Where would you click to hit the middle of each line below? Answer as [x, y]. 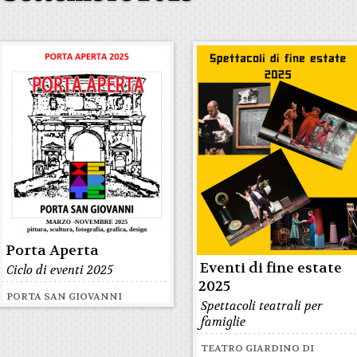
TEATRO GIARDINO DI [258, 348]
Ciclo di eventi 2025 [60, 270]
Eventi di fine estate [271, 268]
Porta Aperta [53, 251]
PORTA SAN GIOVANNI [65, 296]
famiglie [224, 322]
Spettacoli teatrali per [262, 306]
